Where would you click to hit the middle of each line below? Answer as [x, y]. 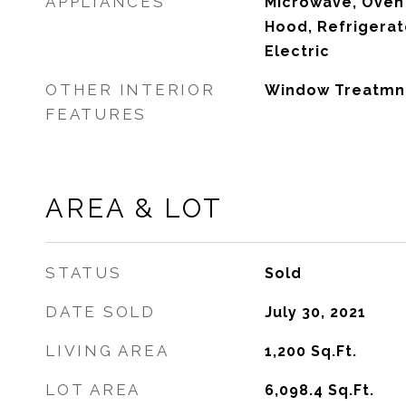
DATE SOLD [101, 312]
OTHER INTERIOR [130, 90]
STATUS [84, 273]
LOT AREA [93, 390]
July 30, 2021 [315, 312]
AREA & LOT [134, 208]
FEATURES [96, 114]
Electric [297, 51]
